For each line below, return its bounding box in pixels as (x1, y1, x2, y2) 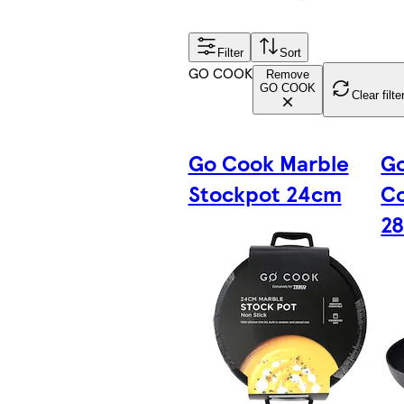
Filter (216, 46, 243, 60)
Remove (265, 68, 309, 82)
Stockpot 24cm (188, 178, 342, 209)
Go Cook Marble (188, 147, 349, 179)
